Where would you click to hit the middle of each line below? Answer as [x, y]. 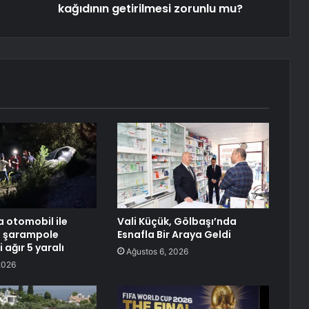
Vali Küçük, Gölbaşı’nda [177, 222]
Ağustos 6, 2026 [157, 252]
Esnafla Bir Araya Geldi [174, 235]
